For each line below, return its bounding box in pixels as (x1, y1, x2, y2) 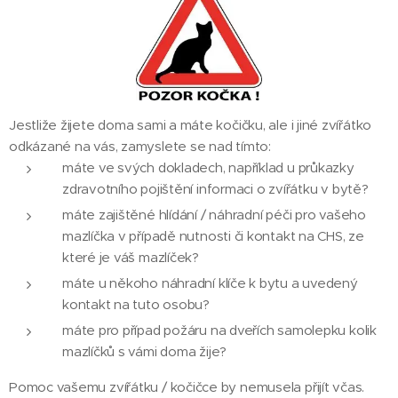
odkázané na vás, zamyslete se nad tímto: (9, 138, 271, 155)
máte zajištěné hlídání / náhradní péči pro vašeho (62, 206, 366, 224)
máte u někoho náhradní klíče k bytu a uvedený (62, 275, 358, 292)
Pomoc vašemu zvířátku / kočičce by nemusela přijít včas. (9, 378, 365, 396)
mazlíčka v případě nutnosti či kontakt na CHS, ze (62, 227, 364, 245)
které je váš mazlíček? (62, 249, 199, 267)
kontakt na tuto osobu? (62, 296, 210, 314)
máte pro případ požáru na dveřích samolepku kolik (62, 322, 377, 339)
